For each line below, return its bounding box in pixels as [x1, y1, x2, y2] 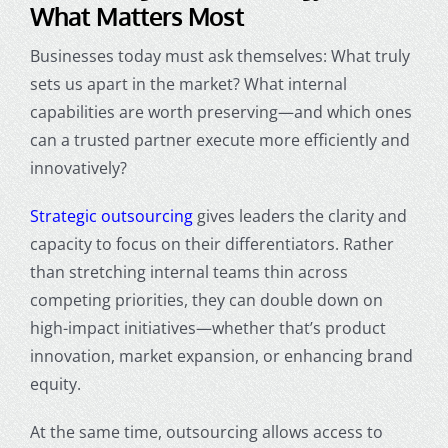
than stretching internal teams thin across [29, 260, 348, 283]
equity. [29, 372, 81, 395]
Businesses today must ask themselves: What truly [29, 44, 410, 67]
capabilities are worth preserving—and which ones [29, 100, 412, 123]
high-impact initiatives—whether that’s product [29, 316, 386, 339]
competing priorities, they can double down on [29, 288, 383, 311]
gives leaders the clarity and [192, 204, 407, 227]
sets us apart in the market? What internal [29, 72, 347, 95]
